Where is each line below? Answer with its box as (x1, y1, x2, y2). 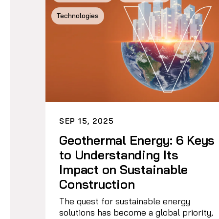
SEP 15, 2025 (59, 116, 114, 126)
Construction (59, 176, 135, 192)
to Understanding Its (59, 147, 178, 162)
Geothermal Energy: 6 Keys (59, 132, 215, 148)
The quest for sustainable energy (59, 195, 191, 207)
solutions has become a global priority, (59, 206, 214, 218)
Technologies (56, 11, 99, 21)
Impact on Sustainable (59, 161, 188, 177)
